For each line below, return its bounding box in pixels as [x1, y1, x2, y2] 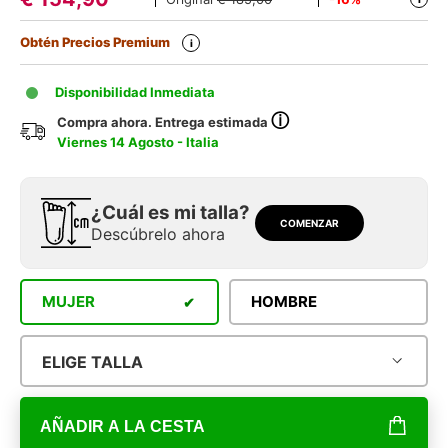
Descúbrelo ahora [91, 224, 225, 245]
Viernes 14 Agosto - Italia [57, 134, 220, 150]
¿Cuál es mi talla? [91, 201, 250, 225]
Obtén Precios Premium [20, 33, 170, 50]
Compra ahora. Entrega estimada [57, 114, 272, 130]
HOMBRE [251, 292, 317, 312]
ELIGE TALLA [42, 351, 143, 372]
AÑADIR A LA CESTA [40, 417, 205, 435]
